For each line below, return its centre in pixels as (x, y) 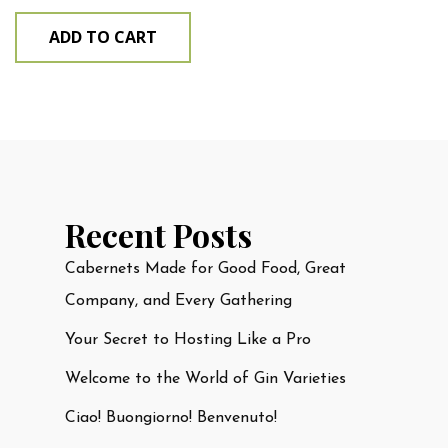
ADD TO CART (103, 36)
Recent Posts (158, 234)
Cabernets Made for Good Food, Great (205, 268)
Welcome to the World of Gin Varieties (205, 378)
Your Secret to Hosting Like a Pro (188, 339)
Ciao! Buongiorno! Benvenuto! (171, 417)
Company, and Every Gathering (178, 300)
